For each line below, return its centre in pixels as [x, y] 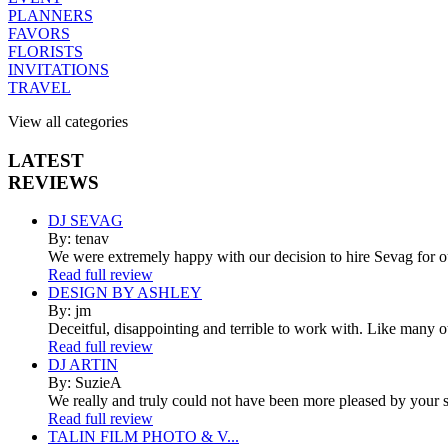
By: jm [69, 311]
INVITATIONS [58, 69]
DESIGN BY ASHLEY [125, 293]
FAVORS [39, 33]
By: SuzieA [85, 383]
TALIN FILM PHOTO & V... [143, 437]
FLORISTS [45, 51]
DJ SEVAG [85, 221]
